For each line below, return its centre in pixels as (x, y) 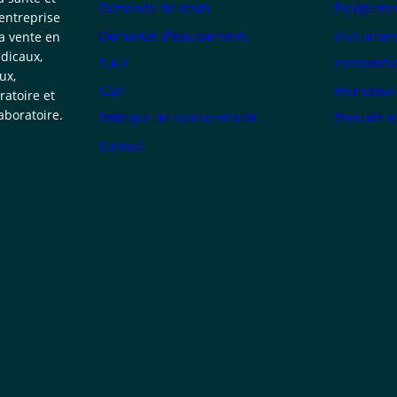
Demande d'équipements (174, 35)
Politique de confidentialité (179, 117)
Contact (121, 144)
